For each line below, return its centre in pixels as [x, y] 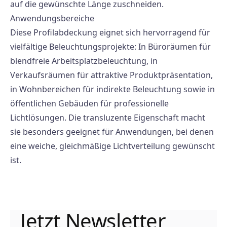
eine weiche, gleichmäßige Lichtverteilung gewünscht [112, 146]
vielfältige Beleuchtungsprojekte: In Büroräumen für [110, 47]
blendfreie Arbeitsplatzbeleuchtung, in [84, 61]
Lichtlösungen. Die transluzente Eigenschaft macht [108, 118]
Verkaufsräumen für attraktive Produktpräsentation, [111, 75]
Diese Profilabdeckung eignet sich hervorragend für [110, 32]
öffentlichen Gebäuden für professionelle [89, 103]
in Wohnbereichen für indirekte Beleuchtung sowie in [112, 89]
